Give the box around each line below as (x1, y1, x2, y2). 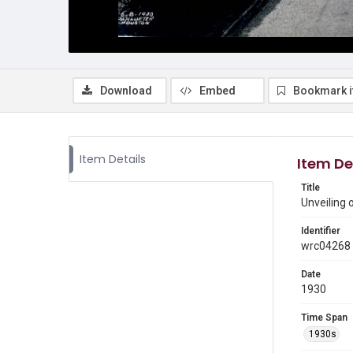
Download (100, 84, 152, 97)
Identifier (301, 225, 340, 236)
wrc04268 (301, 240, 351, 252)
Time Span (301, 312, 347, 323)
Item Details (80, 151, 146, 167)
